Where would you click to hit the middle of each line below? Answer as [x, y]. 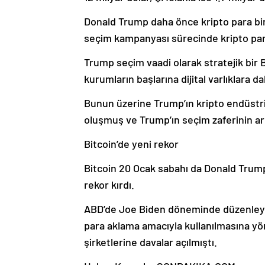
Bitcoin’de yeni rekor [131, 143]
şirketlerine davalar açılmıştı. [151, 242]
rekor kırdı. [109, 184]
